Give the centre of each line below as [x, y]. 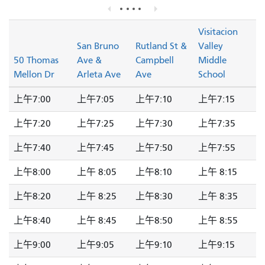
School [212, 75]
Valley [211, 46]
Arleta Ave [99, 75]
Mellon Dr [34, 75]
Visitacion [218, 32]
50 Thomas [36, 61]
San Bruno [98, 46]
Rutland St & [161, 46]
